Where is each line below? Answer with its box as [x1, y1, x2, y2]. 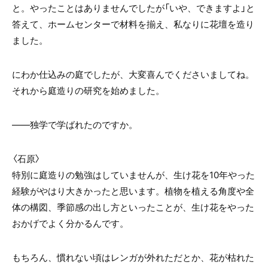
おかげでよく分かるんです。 [12, 217, 129, 230]
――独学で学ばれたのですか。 [12, 118, 138, 132]
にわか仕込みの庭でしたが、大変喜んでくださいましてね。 [12, 68, 254, 81]
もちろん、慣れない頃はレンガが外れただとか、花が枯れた [12, 251, 254, 264]
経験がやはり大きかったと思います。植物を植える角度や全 [12, 184, 254, 198]
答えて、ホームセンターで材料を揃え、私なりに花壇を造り [12, 17, 254, 31]
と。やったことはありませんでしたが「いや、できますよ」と [12, 1, 255, 15]
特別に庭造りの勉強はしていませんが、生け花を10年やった [12, 168, 255, 182]
